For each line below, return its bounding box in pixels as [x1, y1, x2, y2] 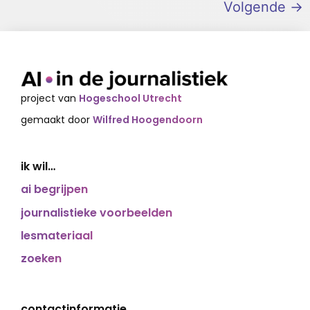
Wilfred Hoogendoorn [93, 112, 203, 127]
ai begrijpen [21, 181, 88, 198]
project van [21, 91, 79, 106]
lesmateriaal [21, 227, 93, 244]
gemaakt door [21, 112, 93, 127]
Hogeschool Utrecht [79, 91, 182, 106]
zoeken [21, 250, 62, 267]
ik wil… [21, 158, 55, 174]
